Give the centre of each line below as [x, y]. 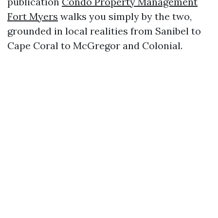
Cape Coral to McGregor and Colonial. [95, 45]
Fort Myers [33, 16]
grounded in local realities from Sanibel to [104, 31]
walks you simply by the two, [125, 16]
